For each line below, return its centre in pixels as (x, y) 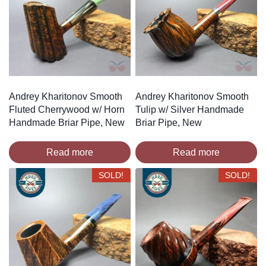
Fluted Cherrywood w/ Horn (67, 109)
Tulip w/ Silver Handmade (190, 109)
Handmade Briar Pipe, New (67, 122)
